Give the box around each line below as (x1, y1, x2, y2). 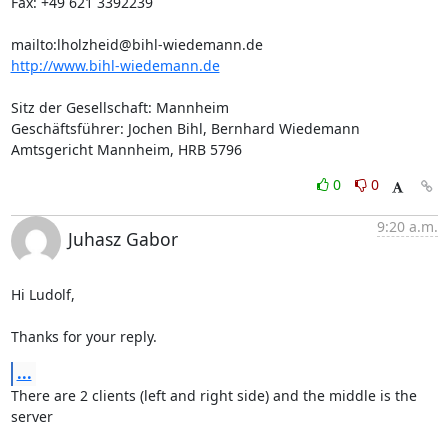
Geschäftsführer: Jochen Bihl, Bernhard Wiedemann (10, 119, 360, 138)
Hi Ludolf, (10, 285, 75, 304)
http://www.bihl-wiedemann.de (10, 56, 220, 75)
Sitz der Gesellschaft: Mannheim (10, 98, 229, 117)
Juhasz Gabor (67, 227, 178, 251)
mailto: (10, 35, 57, 54)
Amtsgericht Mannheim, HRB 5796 (10, 140, 242, 159)
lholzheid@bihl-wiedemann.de (56, 35, 263, 54)
